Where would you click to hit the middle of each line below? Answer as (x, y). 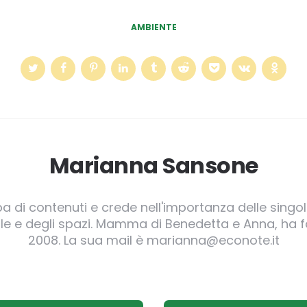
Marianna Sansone (153, 165)
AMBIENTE (153, 27)
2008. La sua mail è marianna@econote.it (153, 240)
